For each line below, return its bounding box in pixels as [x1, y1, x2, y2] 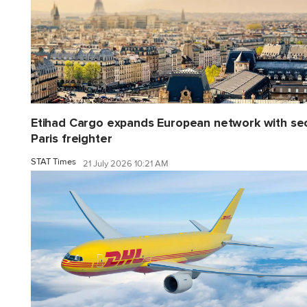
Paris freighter [31, 132, 112, 147]
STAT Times [31, 156, 76, 168]
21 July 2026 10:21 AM [83, 158, 169, 169]
